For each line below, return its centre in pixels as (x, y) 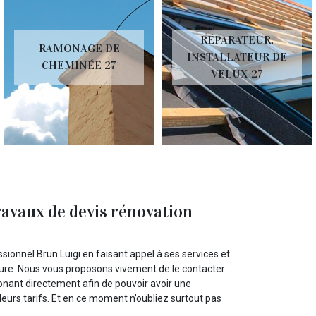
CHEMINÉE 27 (79, 65)
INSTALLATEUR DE (237, 57)
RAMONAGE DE (79, 48)
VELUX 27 (237, 74)
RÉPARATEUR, (237, 40)
